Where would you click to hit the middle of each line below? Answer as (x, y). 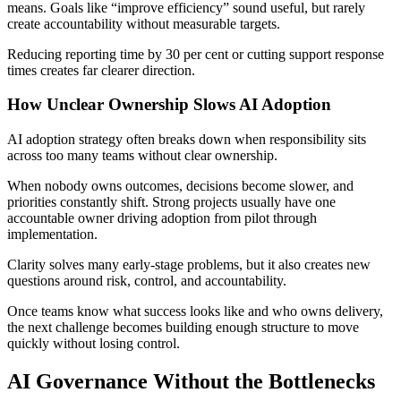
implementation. (52, 235)
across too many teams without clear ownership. (142, 156)
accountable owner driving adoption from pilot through (162, 218)
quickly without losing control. (94, 344)
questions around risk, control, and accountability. (147, 281)
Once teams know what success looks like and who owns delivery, (195, 311)
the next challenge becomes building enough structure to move (183, 328)
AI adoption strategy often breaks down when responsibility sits (187, 140)
